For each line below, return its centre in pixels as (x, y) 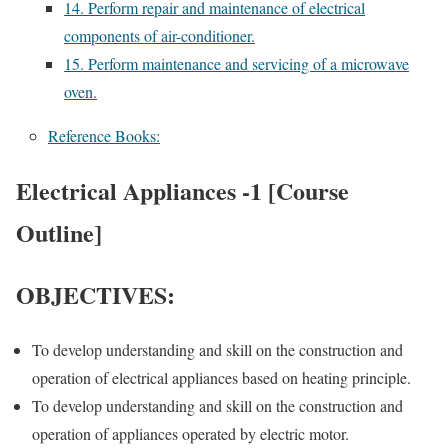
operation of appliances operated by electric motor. (190, 434)
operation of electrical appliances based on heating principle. (221, 378)
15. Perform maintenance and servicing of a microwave (236, 64)
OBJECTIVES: (95, 295)
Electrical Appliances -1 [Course (182, 191)
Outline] (59, 233)
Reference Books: (104, 136)
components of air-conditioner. (159, 36)
